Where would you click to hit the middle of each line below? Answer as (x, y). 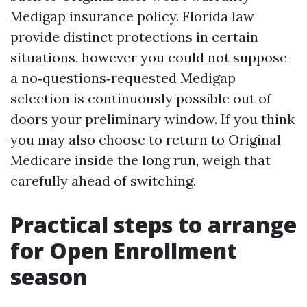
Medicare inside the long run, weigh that (140, 160)
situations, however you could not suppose (149, 57)
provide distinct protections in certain (134, 37)
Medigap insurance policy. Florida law (132, 16)
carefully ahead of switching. (103, 181)
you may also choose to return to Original (146, 139)
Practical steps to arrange (153, 224)
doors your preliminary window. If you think (152, 119)
